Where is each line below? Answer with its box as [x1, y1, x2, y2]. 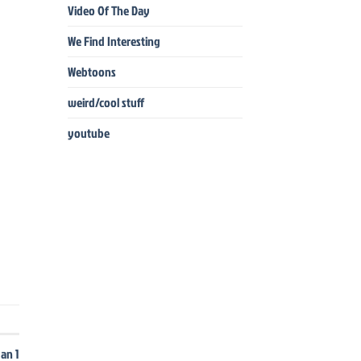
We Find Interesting [67, 32, 160, 51]
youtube [67, 124, 110, 143]
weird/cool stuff [67, 93, 144, 112]
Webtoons [67, 63, 116, 81]
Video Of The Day [67, 2, 150, 20]
